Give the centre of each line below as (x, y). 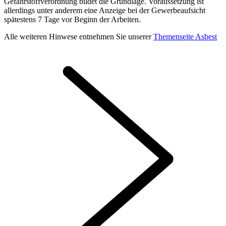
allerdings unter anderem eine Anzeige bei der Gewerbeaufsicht (105, 10)
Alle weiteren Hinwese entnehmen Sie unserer (79, 36)
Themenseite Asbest (185, 36)
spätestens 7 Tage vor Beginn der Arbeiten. (72, 19)
